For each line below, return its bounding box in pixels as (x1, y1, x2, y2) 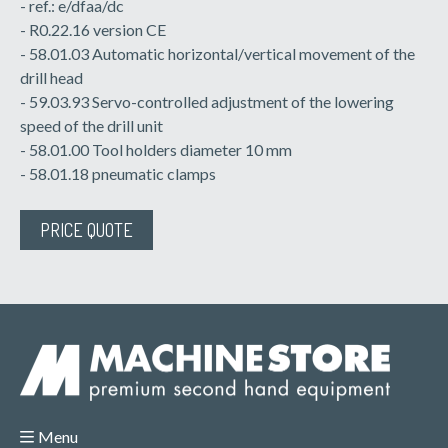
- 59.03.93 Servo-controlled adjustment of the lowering (20, 91, 394, 111)
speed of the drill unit (20, 115, 163, 135)
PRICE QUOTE (40, 218, 133, 241)
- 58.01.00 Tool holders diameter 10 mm (20, 139, 292, 159)
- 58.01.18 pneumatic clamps (20, 163, 216, 183)
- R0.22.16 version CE (20, 19, 166, 39)
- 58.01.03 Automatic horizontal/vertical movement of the (20, 43, 415, 63)
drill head (20, 67, 83, 87)
